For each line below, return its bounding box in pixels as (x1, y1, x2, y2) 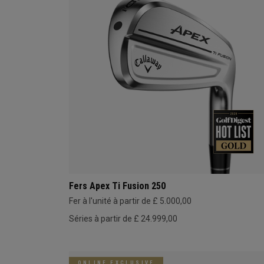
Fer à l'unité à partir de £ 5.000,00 (69, 196, 192, 206)
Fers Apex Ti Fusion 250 (69, 180, 166, 192)
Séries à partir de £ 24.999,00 (69, 213, 177, 223)
